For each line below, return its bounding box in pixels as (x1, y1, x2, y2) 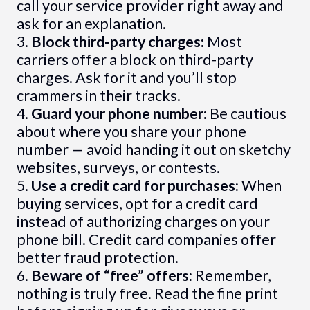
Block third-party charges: (30, 32, 204, 51)
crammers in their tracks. (16, 86, 181, 104)
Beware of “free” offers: (30, 266, 192, 284)
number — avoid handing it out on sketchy (16, 140, 291, 158)
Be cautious (206, 104, 286, 122)
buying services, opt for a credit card (16, 194, 258, 212)
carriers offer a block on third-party (16, 50, 253, 69)
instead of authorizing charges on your (16, 212, 270, 230)
